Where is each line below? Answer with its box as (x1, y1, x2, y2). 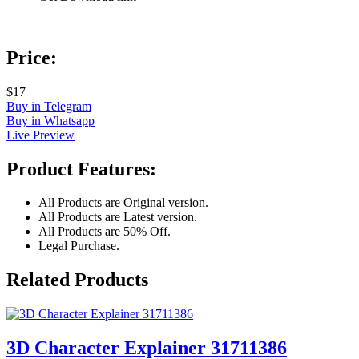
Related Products (6, 269, 148, 291)
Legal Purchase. (38, 239, 119, 253)
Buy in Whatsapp (6, 113, 95, 127)
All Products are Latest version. (38, 210, 197, 224)
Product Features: (6, 158, 156, 179)
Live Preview (6, 127, 75, 142)
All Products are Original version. (38, 196, 208, 210)
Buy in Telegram (6, 99, 91, 113)
